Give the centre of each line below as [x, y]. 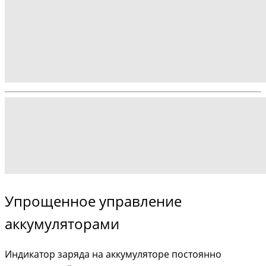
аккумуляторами [62, 223]
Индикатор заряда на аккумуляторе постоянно [113, 254]
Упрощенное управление [93, 201]
